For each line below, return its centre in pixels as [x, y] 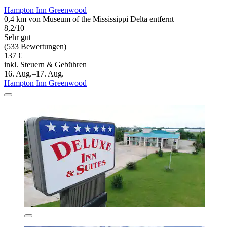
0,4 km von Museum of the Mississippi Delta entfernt [89, 19]
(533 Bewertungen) [35, 46]
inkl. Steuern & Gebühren [45, 64]
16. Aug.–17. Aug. [34, 73]
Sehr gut [17, 37]
